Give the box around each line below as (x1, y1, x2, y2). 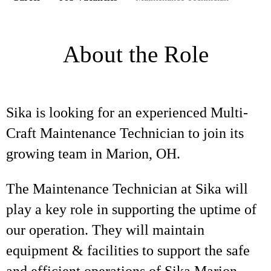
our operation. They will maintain (6, 222, 204, 238)
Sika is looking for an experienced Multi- (6, 105, 248, 120)
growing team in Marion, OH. (6, 146, 184, 162)
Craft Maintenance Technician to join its (6, 125, 244, 141)
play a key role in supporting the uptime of (6, 201, 256, 217)
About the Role (62, 41, 209, 67)
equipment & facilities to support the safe (6, 243, 250, 258)
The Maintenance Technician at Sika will (6, 181, 248, 197)
